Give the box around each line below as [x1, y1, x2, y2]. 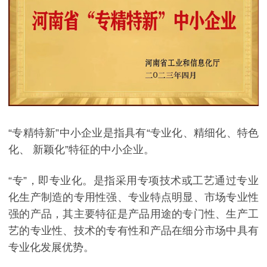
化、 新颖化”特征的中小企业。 [8, 144, 154, 156]
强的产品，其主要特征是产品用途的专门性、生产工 [8, 207, 259, 220]
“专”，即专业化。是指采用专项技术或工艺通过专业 [8, 174, 259, 187]
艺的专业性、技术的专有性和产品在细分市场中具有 [8, 224, 259, 237]
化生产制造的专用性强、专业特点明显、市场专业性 [8, 191, 259, 203]
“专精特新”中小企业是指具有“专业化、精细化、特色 [8, 127, 259, 139]
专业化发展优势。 [8, 241, 94, 253]
